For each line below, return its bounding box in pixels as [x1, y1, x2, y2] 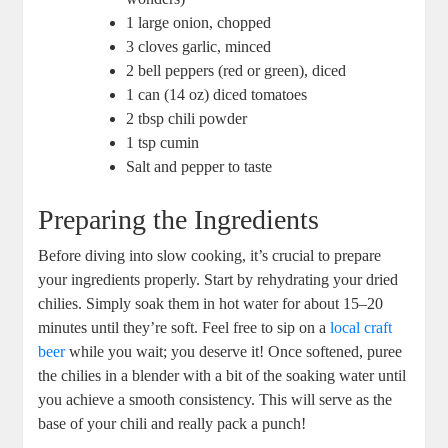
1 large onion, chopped [126, 14, 272, 32]
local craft [330, 319, 393, 337]
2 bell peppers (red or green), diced [126, 62, 347, 80]
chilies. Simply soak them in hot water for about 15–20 [38, 295, 384, 313]
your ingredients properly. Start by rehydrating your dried [38, 271, 399, 289]
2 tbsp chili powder [126, 110, 248, 128]
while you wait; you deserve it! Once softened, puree [65, 343, 403, 361]
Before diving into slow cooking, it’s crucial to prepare [38, 247, 382, 265]
